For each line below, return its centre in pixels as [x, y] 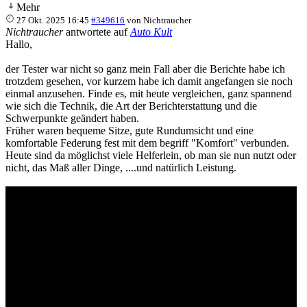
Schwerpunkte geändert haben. [72, 118]
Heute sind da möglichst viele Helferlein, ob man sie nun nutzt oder [151, 155]
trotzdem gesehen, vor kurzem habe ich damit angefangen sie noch [149, 81]
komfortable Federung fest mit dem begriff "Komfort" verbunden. [147, 143]
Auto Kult [151, 32]
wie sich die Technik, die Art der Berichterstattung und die [131, 106]
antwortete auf [97, 32]
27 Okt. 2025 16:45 [53, 20]
